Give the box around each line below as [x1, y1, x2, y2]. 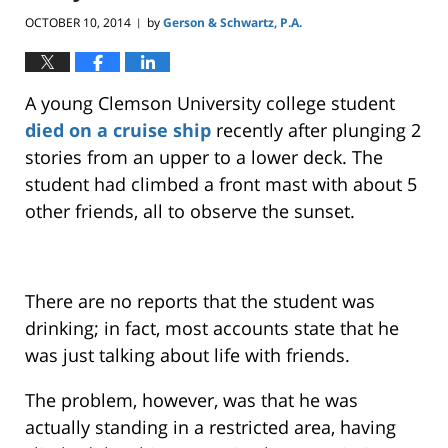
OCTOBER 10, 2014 [25, 14, 131, 32]
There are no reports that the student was [25, 289, 375, 314]
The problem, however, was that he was [25, 388, 358, 413]
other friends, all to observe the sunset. [25, 199, 355, 224]
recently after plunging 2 [211, 118, 421, 143]
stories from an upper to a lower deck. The [25, 145, 383, 170]
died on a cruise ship [25, 118, 211, 143]
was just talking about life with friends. [25, 343, 350, 368]
